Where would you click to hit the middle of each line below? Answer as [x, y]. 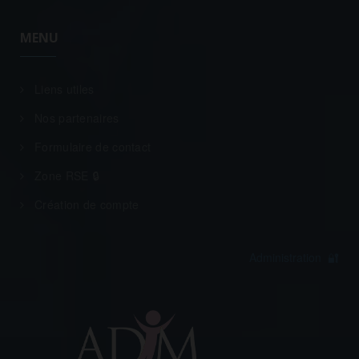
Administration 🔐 [294, 257]
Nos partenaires [77, 117]
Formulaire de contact [93, 146]
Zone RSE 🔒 [67, 175]
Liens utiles [65, 89]
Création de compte [87, 204]
